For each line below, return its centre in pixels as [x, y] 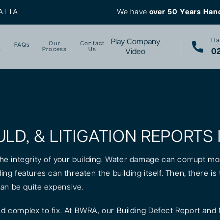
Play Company [135, 42]
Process [55, 50]
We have [133, 12]
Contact [93, 44]
